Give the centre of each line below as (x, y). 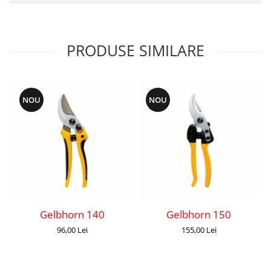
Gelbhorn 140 (72, 214)
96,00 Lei (72, 230)
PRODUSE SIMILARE (135, 50)
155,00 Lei (199, 230)
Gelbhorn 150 (199, 214)
